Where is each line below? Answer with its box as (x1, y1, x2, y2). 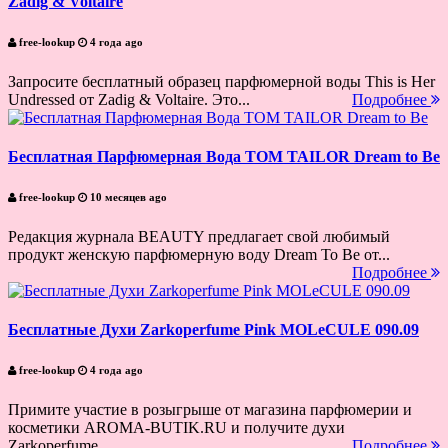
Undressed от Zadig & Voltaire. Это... (8, 90, 250, 108)
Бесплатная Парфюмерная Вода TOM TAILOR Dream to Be (8, 147, 440, 165)
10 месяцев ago (87, 190, 167, 203)
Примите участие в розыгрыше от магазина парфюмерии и (8, 401, 412, 419)
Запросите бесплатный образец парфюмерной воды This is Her (8, 72, 435, 90)
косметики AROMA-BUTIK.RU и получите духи (8, 419, 345, 437)
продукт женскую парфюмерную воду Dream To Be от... (8, 245, 390, 263)
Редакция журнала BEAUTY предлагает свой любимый (8, 227, 390, 245)
